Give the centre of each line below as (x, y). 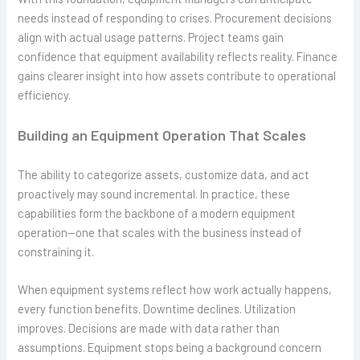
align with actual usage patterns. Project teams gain (151, 37)
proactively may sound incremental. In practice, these (154, 193)
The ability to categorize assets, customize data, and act (164, 174)
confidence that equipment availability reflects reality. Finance (178, 56)
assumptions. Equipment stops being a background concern (170, 348)
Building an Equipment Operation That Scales (162, 135)
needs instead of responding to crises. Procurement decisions (175, 17)
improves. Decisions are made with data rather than (149, 328)
